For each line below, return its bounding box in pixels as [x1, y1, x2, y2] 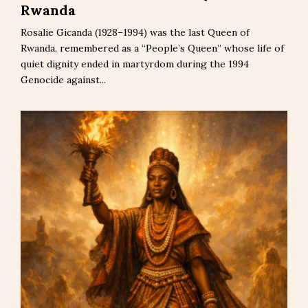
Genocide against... [21, 74, 106, 87]
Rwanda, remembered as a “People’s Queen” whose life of [21, 42, 284, 55]
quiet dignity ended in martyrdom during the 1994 [21, 58, 249, 71]
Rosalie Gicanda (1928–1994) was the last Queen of [21, 26, 250, 39]
